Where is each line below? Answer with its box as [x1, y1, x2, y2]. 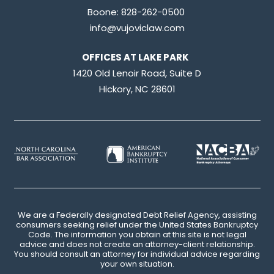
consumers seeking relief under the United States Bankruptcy [16, 219, 258, 231]
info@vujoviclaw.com [89, 21, 185, 34]
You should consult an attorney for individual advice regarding [14, 248, 260, 261]
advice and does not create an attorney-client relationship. [19, 239, 255, 251]
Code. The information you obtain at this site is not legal [28, 229, 246, 241]
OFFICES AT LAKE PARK [81, 51, 193, 64]
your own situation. [100, 258, 174, 270]
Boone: [87, 5, 119, 18]
